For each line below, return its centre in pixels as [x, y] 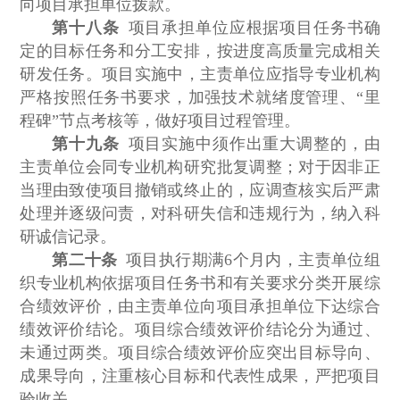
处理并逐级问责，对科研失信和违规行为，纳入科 [200, 214]
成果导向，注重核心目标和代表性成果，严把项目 [200, 376]
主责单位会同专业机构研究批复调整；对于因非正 [200, 167]
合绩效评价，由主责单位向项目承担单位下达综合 [200, 307]
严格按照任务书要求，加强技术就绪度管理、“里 [200, 98]
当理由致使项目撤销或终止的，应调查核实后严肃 [200, 191]
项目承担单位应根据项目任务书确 [250, 28]
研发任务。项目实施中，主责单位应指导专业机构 [200, 75]
